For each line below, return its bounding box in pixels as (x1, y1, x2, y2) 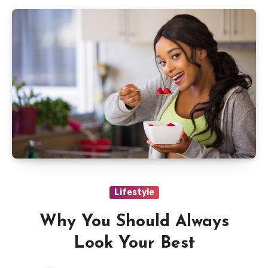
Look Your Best (73, 234, 195, 252)
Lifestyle (114, 187, 154, 197)
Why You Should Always (39, 213, 229, 230)
